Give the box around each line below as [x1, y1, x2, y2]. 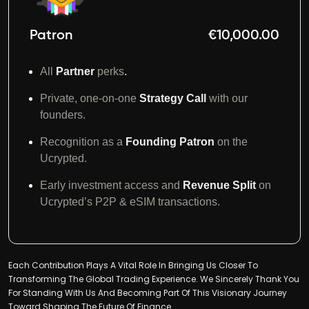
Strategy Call [139, 92, 206, 105]
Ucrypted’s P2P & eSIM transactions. [40, 196, 220, 208]
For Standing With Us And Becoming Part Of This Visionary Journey [8, 286, 287, 299]
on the [217, 136, 248, 148]
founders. [40, 109, 86, 121]
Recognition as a [40, 136, 126, 148]
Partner [56, 66, 94, 78]
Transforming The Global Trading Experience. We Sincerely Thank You [8, 272, 299, 285]
